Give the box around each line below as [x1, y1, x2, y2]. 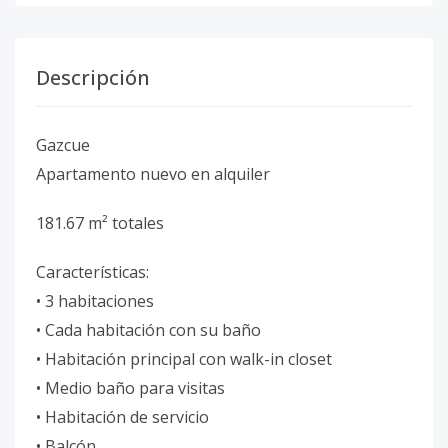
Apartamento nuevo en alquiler [36, 163, 270, 185]
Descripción [36, 64, 150, 91]
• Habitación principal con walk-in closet [36, 348, 332, 370]
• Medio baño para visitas [36, 377, 225, 399]
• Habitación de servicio [36, 406, 209, 428]
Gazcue [36, 134, 90, 156]
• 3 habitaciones [36, 290, 154, 312]
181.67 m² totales [36, 212, 164, 234]
